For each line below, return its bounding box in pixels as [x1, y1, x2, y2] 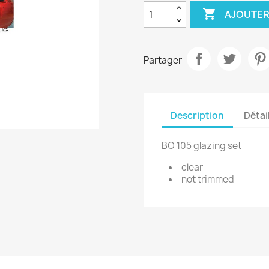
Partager [144, 53, 182, 67]
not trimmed [181, 173, 234, 186]
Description [171, 109, 224, 122]
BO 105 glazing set [162, 139, 241, 153]
